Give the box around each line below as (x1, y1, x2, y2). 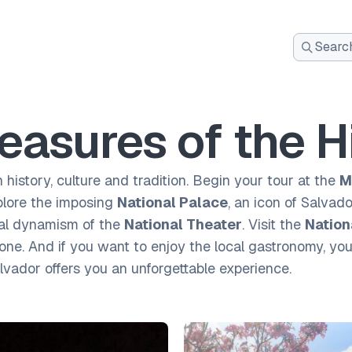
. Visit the (242, 215, 305, 233)
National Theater (124, 215, 242, 233)
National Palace (117, 193, 228, 211)
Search (299, 69, 344, 88)
